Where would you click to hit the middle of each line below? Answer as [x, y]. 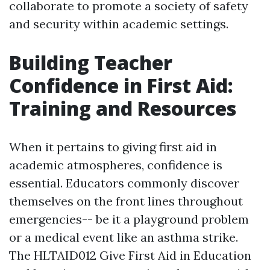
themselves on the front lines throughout [126, 201]
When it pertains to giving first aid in [113, 147]
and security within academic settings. [119, 24]
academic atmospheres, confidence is [116, 165]
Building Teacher [91, 62]
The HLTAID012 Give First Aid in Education [130, 255]
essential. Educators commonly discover [124, 183]
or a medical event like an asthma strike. [124, 237]
